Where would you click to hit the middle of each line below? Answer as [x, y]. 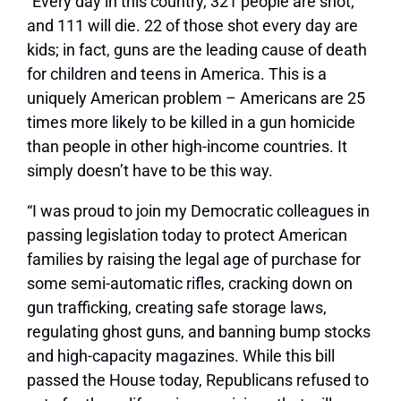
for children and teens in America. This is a [177, 74]
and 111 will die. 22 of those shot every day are [192, 26]
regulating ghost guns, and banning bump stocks [199, 332]
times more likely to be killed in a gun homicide [191, 123]
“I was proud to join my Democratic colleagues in [198, 211]
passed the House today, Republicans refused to [198, 380]
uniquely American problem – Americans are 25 [196, 98]
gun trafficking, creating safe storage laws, [177, 308]
